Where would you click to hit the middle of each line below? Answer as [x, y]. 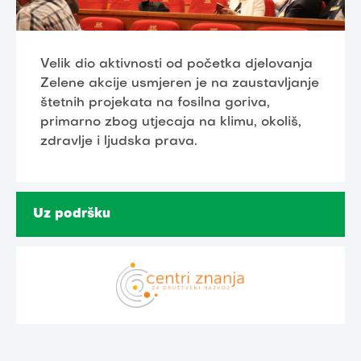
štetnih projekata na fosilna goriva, [155, 103]
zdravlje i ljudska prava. [119, 141]
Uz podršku [72, 214]
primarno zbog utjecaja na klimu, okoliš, [171, 122]
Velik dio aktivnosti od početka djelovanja [176, 64]
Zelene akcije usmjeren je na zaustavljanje [180, 83]
